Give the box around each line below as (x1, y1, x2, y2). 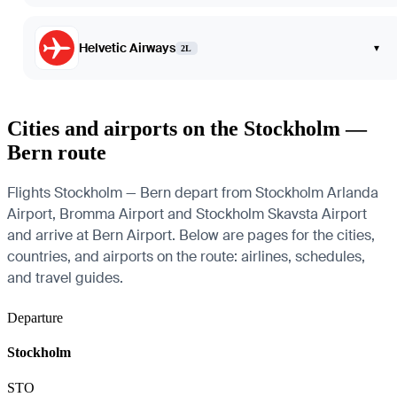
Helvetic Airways (79, 40, 175, 57)
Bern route (7, 141, 106, 165)
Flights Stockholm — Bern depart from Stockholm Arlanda (7, 183, 378, 202)
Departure (7, 310, 63, 325)
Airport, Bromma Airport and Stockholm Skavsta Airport (7, 205, 367, 223)
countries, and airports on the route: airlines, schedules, (7, 247, 365, 266)
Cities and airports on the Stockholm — (7, 117, 367, 141)
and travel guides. (7, 269, 123, 287)
